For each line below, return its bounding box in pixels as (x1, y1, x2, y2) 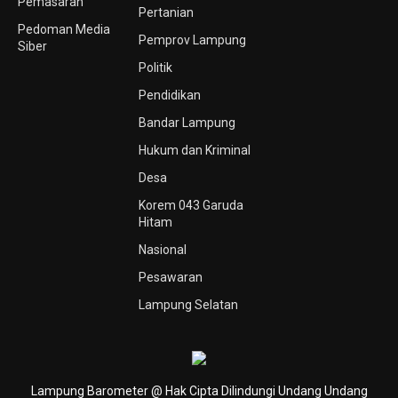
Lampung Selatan (138, 298, 238, 312)
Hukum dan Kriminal (138, 143, 251, 157)
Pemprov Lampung (138, 33, 246, 47)
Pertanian (138, 5, 194, 20)
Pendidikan (138, 88, 201, 102)
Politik (138, 60, 172, 75)
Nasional (138, 243, 187, 257)
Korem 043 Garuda (138, 198, 243, 212)
